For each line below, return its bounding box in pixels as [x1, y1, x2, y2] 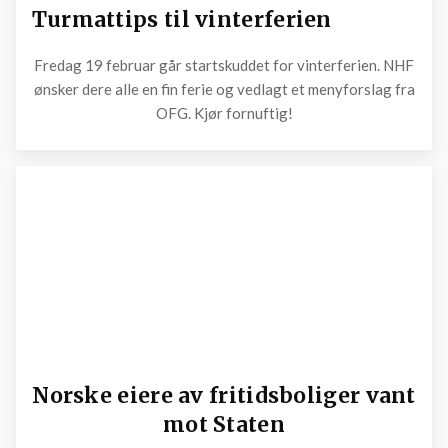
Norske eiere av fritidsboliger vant [32, 382, 416, 410]
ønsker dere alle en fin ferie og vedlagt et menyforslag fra [33, 80, 415, 99]
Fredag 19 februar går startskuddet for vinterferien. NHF [34, 56, 414, 75]
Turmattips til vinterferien [31, 5, 332, 33]
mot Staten [162, 411, 285, 439]
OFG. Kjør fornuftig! [155, 104, 293, 123]
